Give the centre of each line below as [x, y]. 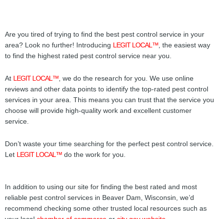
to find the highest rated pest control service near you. [88, 56]
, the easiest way [184, 45]
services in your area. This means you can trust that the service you [109, 100]
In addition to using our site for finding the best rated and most [101, 187]
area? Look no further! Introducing [59, 45]
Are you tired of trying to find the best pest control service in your [105, 34]
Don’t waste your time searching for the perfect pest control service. [109, 144]
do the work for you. [94, 154]
